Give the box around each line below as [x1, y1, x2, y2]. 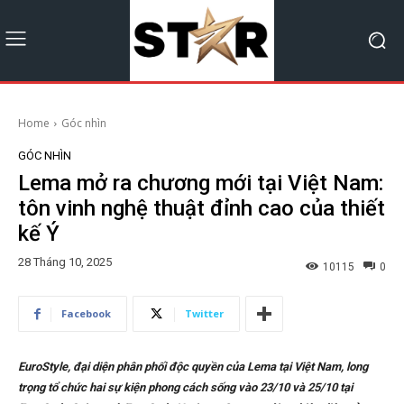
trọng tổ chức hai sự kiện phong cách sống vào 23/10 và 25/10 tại [18, 381, 353, 395]
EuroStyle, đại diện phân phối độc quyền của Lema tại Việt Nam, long [18, 360, 368, 374]
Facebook [61, 307, 111, 321]
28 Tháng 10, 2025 [18, 255, 112, 270]
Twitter [185, 307, 224, 321]
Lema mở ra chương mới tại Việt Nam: [18, 170, 383, 196]
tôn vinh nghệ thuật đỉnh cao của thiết [18, 195, 385, 221]
